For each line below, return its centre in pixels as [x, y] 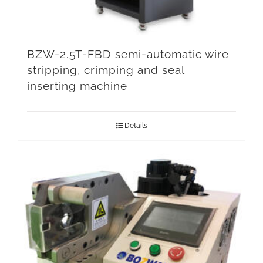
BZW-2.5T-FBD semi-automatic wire [128, 54]
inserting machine [77, 86]
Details [136, 126]
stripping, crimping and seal [106, 70]
